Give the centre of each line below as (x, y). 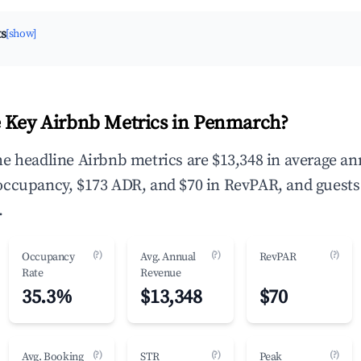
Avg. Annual (168, 257)
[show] (21, 34)
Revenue (161, 273)
